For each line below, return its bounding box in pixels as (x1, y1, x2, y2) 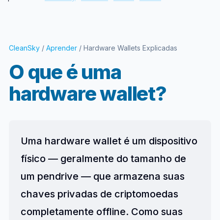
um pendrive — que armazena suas (20, 170, 185, 182)
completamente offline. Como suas (20, 206, 183, 218)
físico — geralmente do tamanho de (20, 153, 186, 165)
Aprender (46, 44, 77, 52)
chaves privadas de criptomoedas (20, 188, 178, 200)
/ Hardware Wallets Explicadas (77, 44, 177, 52)
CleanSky (8, 44, 40, 52)
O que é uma (8, 60, 121, 84)
